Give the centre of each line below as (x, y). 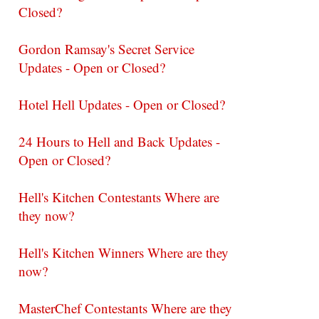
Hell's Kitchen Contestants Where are (119, 197)
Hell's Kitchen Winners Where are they (124, 252)
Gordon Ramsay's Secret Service (106, 49)
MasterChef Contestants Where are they (125, 308)
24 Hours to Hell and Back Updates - (119, 141)
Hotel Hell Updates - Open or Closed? (122, 104)
